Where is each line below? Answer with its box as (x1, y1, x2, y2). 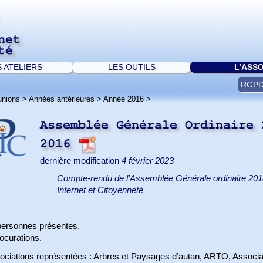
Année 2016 (103, 94, 144, 103)
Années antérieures (29, 94, 95, 103)
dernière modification (40, 156, 122, 166)
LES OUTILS (107, 62, 156, 72)
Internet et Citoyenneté (57, 185, 144, 195)
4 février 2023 (122, 156, 174, 166)
